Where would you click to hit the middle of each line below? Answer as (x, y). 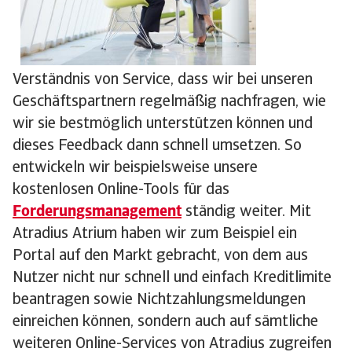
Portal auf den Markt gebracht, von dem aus (160, 257)
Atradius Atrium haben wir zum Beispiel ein (155, 235)
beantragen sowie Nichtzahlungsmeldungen (159, 301)
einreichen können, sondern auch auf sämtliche (165, 323)
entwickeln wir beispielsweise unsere (135, 169)
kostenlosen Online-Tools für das (121, 191)
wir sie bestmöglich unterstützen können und (163, 125)
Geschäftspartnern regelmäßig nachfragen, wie (169, 103)
